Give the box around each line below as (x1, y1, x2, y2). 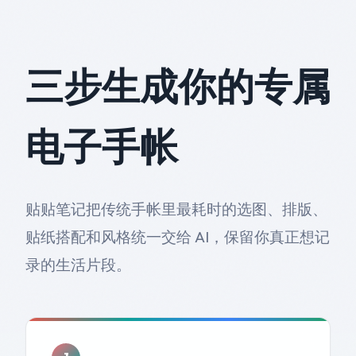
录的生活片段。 (25, 254, 131, 274)
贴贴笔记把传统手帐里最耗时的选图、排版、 (25, 199, 327, 219)
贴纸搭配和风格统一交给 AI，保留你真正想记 (25, 226, 330, 246)
